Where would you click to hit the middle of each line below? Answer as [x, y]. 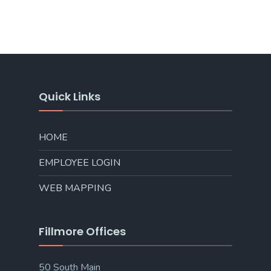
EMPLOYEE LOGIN [80, 163]
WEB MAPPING [75, 188]
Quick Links [70, 96]
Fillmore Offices [82, 231]
